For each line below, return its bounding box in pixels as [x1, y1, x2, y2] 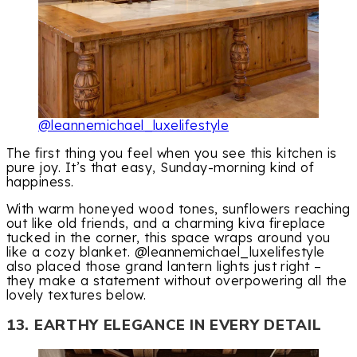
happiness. [6, 173, 74, 190]
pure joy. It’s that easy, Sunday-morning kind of [6, 159, 315, 175]
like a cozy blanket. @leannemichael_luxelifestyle [6, 243, 325, 260]
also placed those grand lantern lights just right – [6, 257, 322, 274]
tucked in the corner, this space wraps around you [6, 229, 331, 245]
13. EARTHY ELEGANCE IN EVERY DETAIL [6, 314, 322, 335]
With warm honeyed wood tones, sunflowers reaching [6, 200, 351, 217]
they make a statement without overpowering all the [6, 272, 347, 288]
